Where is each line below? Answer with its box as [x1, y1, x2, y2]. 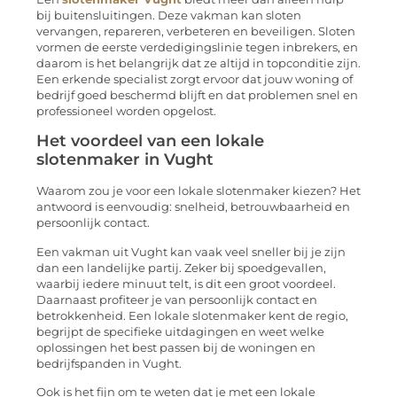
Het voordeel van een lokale [36, 131, 264, 152]
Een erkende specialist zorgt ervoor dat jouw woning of [36, 72, 353, 86]
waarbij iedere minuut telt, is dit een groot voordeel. [36, 276, 336, 291]
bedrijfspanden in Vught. [36, 356, 182, 370]
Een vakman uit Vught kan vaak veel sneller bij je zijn [36, 245, 346, 259]
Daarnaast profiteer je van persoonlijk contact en [36, 292, 317, 307]
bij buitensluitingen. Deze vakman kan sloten [36, 8, 301, 22]
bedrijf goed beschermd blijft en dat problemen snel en [36, 88, 358, 102]
